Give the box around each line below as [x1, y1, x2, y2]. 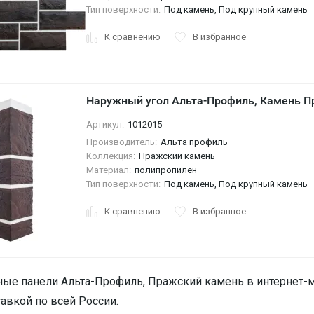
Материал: [86, 165, 131, 175]
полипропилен [134, 165, 197, 175]
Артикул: [86, 119, 124, 130]
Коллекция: [86, 151, 135, 161]
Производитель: [86, 137, 157, 147]
